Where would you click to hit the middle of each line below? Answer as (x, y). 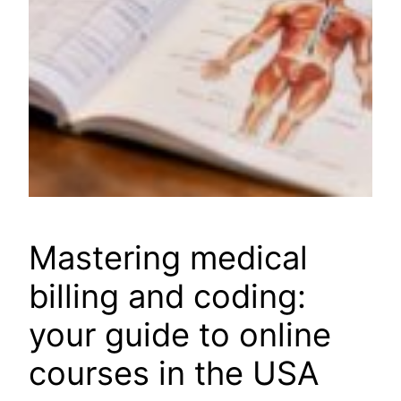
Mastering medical (168, 258)
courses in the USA (174, 374)
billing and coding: (167, 297)
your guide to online (180, 335)
